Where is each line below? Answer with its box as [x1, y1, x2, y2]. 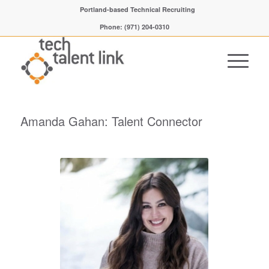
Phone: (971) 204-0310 [99, 22, 169, 31]
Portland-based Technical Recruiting [79, 5, 195, 14]
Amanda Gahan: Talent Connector [20, 112, 202, 130]
